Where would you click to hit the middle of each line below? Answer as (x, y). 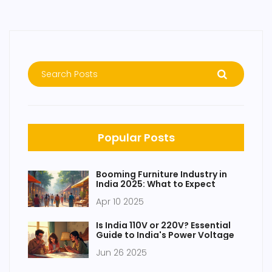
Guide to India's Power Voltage (165, 235)
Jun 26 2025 (121, 253)
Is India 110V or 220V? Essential (163, 226)
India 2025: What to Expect (156, 184)
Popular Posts (136, 138)
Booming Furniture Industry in (161, 175)
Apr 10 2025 (120, 202)
